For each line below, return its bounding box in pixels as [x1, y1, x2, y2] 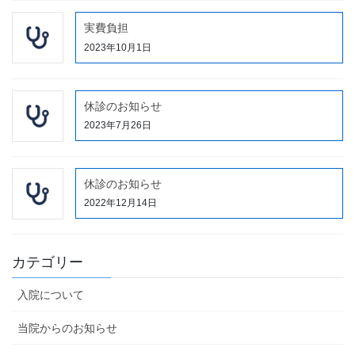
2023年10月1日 [84, 42, 151, 53]
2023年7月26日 [84, 120, 151, 132]
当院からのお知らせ [17, 321, 117, 334]
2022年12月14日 [84, 197, 157, 209]
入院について [17, 288, 84, 301]
